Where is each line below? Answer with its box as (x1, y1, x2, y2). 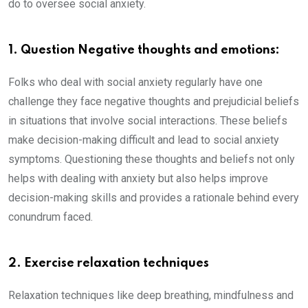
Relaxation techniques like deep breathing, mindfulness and (8, 289, 294, 302)
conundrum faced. (8, 210, 93, 224)
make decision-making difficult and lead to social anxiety (8, 133, 279, 147)
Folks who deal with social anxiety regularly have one (8, 76, 263, 89)
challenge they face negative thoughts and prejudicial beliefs (8, 95, 299, 109)
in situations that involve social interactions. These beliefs (8, 114, 287, 128)
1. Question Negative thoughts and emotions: (8, 44, 280, 57)
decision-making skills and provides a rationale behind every (8, 191, 299, 205)
